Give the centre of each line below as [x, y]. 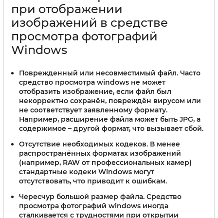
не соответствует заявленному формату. [93, 110]
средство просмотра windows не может [92, 82]
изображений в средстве [90, 23]
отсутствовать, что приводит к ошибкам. [93, 181]
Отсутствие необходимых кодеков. [83, 144]
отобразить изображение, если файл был [95, 92]
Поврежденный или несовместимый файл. [99, 73]
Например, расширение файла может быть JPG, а [110, 119]
